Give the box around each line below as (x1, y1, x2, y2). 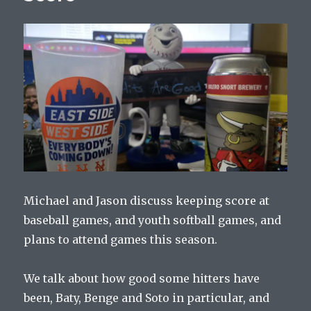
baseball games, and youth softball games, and (24, 213, 282, 228)
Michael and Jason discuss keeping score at (24, 194, 270, 208)
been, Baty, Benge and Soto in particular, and (24, 291, 270, 305)
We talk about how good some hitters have (24, 271, 260, 286)
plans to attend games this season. (24, 233, 218, 247)
